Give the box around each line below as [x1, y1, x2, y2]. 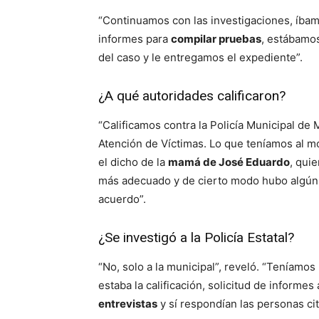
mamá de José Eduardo [168, 155, 290, 169]
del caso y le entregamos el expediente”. [98, 50, 303, 64]
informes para [98, 31, 171, 46]
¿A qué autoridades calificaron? [98, 87, 286, 104]
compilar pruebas [171, 31, 261, 46]
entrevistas [98, 296, 157, 310]
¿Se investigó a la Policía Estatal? [98, 229, 294, 246]
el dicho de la [98, 155, 168, 169]
